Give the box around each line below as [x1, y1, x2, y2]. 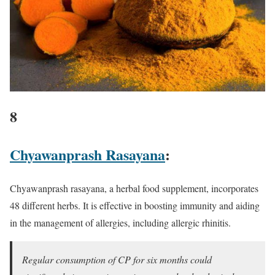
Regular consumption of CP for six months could [22, 252, 212, 266]
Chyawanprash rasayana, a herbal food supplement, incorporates [10, 181, 258, 195]
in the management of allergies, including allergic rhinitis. [10, 215, 231, 229]
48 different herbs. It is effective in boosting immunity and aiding [10, 198, 260, 212]
